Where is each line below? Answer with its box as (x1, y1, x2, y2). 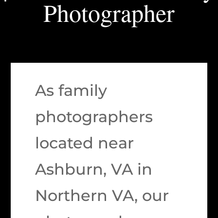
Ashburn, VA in (35, 160, 153, 179)
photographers (35, 107, 153, 126)
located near (35, 133, 134, 152)
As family (35, 81, 108, 100)
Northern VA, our (35, 186, 169, 205)
